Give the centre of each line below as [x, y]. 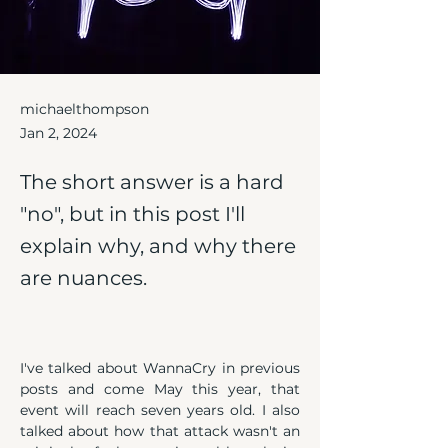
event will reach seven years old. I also [160, 410]
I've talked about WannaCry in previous [160, 368]
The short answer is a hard [152, 182]
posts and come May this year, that [160, 389]
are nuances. [83, 278]
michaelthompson [84, 109]
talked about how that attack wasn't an [160, 431]
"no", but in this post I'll [132, 214]
